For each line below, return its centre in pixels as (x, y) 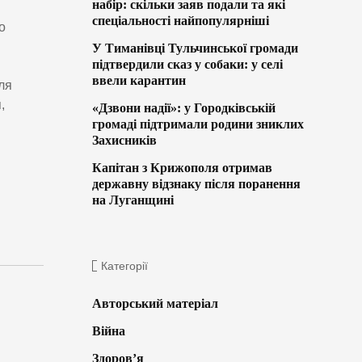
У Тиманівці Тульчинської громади (195, 48)
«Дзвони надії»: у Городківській (183, 108)
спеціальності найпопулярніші (180, 21)
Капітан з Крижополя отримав (182, 168)
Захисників (124, 141)
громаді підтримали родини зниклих (198, 124)
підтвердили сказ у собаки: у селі (187, 65)
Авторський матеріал (155, 304)
